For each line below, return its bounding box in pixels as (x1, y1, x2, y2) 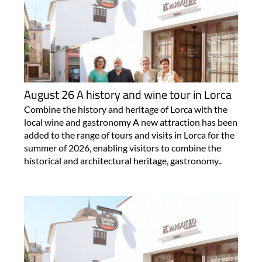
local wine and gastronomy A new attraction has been (23, 116, 237, 128)
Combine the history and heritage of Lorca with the (23, 104, 227, 115)
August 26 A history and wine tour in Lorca (23, 85, 232, 104)
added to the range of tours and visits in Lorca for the (23, 129, 235, 141)
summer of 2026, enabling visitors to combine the (23, 142, 221, 154)
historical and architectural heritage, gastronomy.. (23, 155, 222, 167)
